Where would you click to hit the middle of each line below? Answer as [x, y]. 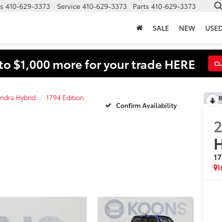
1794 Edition [65, 97]
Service [69, 6]
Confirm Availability [146, 105]
